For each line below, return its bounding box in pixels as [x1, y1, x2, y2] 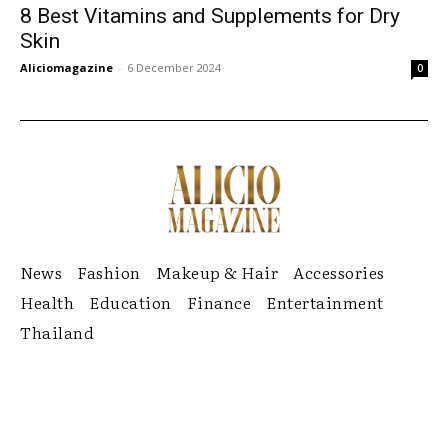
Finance [186, 289, 251, 314]
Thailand [20, 319, 94, 344]
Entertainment [266, 289, 384, 314]
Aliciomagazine [20, 60, 113, 76]
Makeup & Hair [155, 259, 278, 284]
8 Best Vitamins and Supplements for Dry [20, 4, 400, 29]
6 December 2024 [127, 60, 221, 76]
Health [20, 289, 74, 314]
